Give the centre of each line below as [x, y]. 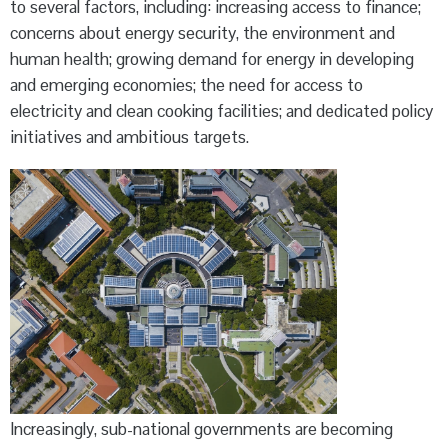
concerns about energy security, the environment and [202, 32]
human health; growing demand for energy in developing [212, 58]
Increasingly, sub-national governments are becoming [201, 428]
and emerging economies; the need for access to [186, 84]
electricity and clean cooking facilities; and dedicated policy [221, 110]
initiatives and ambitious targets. [129, 136]
